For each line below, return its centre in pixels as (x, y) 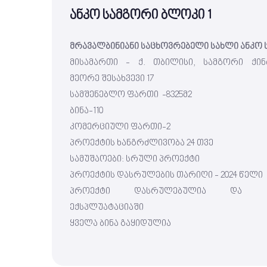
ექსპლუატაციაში (107, 208)
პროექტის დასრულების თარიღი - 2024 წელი (166, 176)
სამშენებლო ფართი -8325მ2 (131, 95)
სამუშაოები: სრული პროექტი (135, 159)
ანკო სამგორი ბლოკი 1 (141, 16)
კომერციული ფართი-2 (120, 127)
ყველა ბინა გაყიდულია (120, 224)
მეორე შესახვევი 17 (112, 79)
